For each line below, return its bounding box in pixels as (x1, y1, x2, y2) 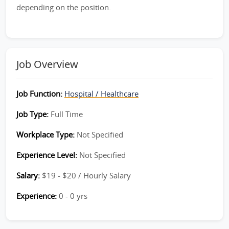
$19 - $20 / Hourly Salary (42, 170, 131, 180)
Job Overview (16, 57, 78, 71)
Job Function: (16, 88, 64, 99)
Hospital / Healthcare (64, 88, 139, 99)
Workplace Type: (16, 129, 77, 140)
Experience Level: (16, 150, 79, 160)
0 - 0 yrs (59, 191, 87, 201)
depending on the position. (16, 2, 111, 12)
